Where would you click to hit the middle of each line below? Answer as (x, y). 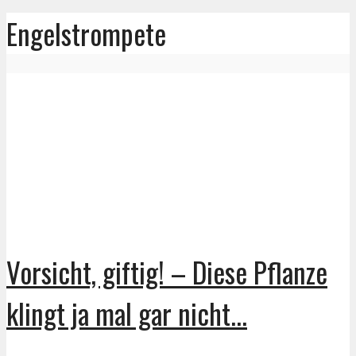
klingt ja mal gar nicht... (127, 313)
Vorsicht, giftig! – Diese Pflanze (167, 271)
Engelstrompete (86, 34)
